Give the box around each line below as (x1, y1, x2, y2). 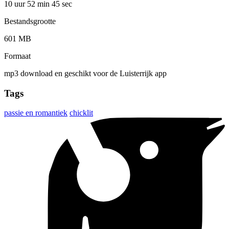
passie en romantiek (4, 108, 67, 118)
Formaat (4, 51, 31, 60)
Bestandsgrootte (4, 16, 56, 26)
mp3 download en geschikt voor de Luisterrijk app (4, 68, 167, 78)
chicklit (70, 108, 93, 118)
